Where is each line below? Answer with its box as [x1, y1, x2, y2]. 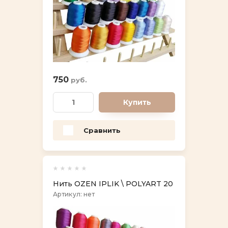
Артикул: [53, 190, 82, 198]
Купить [123, 98, 151, 107]
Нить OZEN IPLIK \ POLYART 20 [53, 179, 173, 189]
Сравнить [83, 126, 121, 134]
